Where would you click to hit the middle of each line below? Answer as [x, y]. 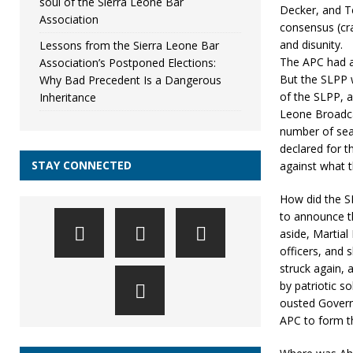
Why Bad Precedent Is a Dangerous [130, 80]
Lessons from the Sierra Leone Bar [129, 45]
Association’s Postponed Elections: [128, 63]
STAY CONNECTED [82, 165]
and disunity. [311, 45]
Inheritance [68, 97]
